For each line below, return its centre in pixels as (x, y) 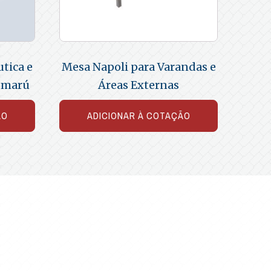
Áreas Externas (139, 85)
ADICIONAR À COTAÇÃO (139, 115)
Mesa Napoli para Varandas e (139, 67)
